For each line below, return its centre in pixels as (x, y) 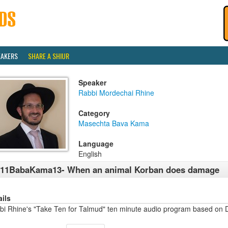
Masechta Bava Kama (114, 123)
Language (96, 144)
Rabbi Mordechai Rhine (116, 93)
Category (94, 113)
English (90, 154)
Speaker (92, 82)
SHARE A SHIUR (49, 56)
